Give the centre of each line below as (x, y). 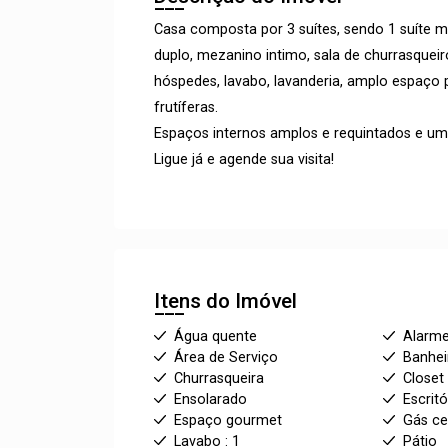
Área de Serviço (226, 357)
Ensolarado (210, 399)
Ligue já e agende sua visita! (244, 159)
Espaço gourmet (228, 420)
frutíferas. (186, 107)
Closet (424, 378)
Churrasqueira (219, 378)
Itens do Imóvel (225, 300)
